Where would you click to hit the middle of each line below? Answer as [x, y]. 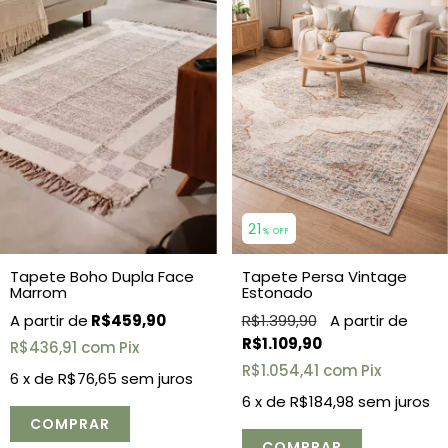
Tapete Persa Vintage [324, 276]
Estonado [277, 292]
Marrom [38, 292]
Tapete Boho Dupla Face [102, 276]
